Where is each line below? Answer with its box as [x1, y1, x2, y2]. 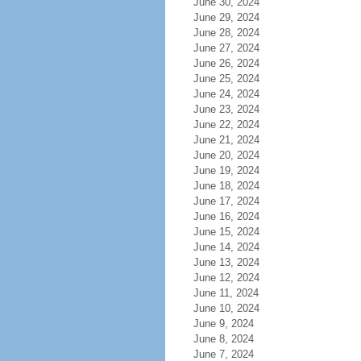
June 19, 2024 [193, 164, 259, 176]
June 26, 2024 [193, 57, 259, 69]
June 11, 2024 [193, 287, 259, 299]
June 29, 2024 [193, 11, 259, 23]
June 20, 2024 [193, 149, 259, 161]
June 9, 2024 [193, 317, 254, 330]
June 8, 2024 [193, 333, 254, 345]
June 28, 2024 [193, 27, 259, 39]
